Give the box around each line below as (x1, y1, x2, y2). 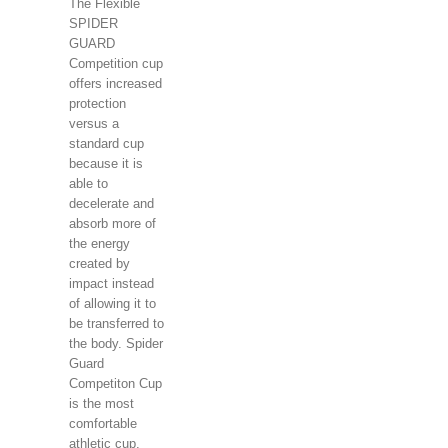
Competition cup (68, 55, 163, 71)
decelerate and (68, 195, 154, 211)
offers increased (68, 75, 162, 91)
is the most (68, 395, 134, 411)
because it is (68, 155, 143, 171)
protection (68, 95, 126, 111)
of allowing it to (68, 295, 156, 311)
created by (68, 255, 130, 271)
